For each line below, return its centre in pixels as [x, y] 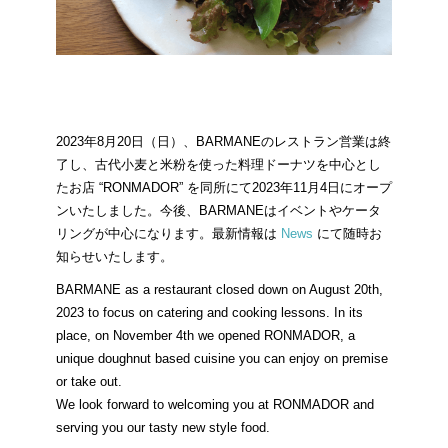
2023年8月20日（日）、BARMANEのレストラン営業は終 [223, 141]
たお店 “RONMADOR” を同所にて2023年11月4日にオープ [224, 187]
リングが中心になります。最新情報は [168, 233]
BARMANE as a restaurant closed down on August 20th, [219, 289]
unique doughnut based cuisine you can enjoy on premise [222, 358]
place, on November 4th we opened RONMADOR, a [205, 335]
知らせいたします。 [114, 256]
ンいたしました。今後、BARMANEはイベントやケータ [218, 210]
